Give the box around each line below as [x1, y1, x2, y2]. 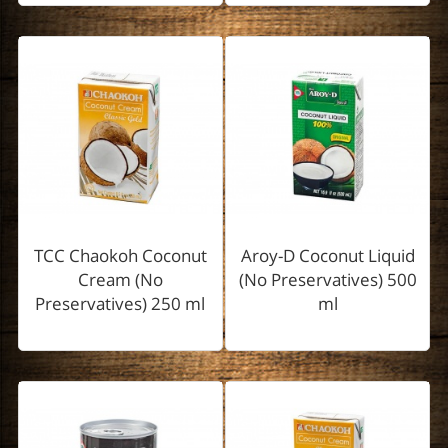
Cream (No [77, 268, 163, 292]
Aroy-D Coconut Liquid [240, 244, 415, 268]
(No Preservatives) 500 [238, 268, 417, 292]
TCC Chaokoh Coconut [33, 244, 207, 268]
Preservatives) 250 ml [35, 292, 206, 316]
